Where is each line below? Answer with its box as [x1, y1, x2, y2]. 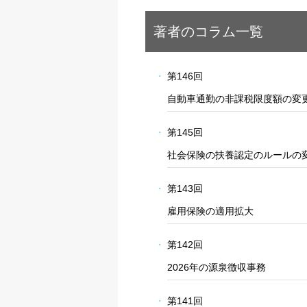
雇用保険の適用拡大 [167, 205, 254, 217]
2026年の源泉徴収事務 [167, 261, 267, 273]
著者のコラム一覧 [153, 23, 263, 39]
